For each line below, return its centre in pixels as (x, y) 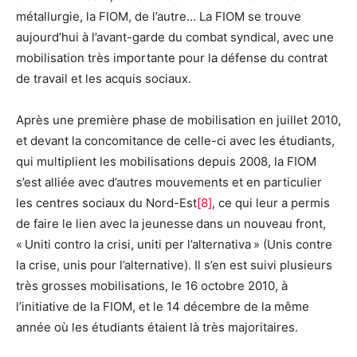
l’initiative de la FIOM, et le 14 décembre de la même (163, 307)
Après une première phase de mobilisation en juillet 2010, (178, 120)
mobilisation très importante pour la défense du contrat (172, 58)
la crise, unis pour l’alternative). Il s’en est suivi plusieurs (174, 265)
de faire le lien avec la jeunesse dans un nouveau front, (171, 224)
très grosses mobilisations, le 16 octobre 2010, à (152, 286)
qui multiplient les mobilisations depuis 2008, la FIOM (166, 162)
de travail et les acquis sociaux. (104, 79)
